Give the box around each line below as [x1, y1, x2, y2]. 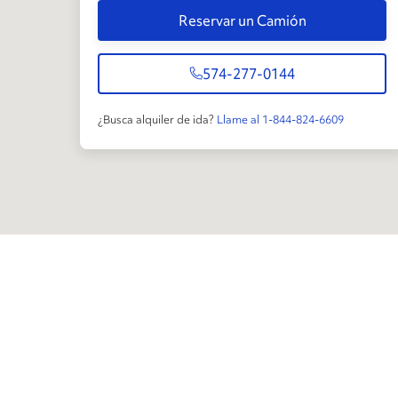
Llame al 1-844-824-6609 [217, 111, 344, 127]
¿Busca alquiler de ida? [98, 111, 214, 127]
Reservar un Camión [178, 11, 306, 31]
